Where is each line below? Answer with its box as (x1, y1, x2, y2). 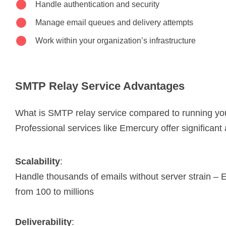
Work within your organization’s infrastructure (35, 36, 196, 45)
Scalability (15, 156, 60, 166)
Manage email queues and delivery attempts (35, 18, 193, 27)
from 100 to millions (15, 186, 94, 197)
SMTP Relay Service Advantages (15, 79, 185, 92)
